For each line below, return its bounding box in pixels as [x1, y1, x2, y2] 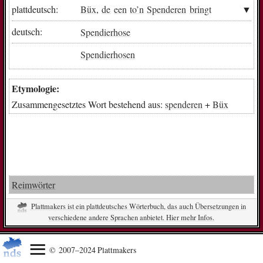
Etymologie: [12, 82, 60, 96]
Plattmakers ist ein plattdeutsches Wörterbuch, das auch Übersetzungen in [29, 201, 247, 211]
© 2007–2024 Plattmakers [49, 244, 137, 256]
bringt [189, 2, 211, 15]
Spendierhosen [80, 48, 136, 60]
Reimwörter [12, 178, 56, 191]
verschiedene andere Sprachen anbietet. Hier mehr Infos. [48, 213, 215, 223]
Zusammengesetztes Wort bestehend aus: [12, 98, 166, 111]
